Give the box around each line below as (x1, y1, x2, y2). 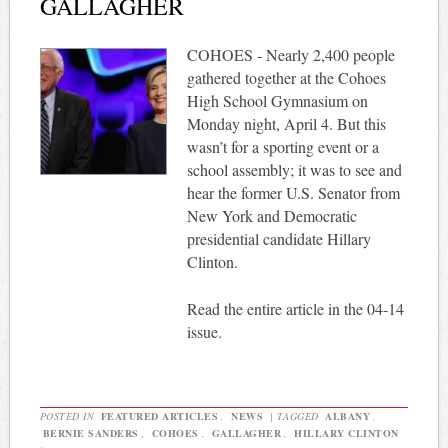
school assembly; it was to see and (186, 158, 402, 180)
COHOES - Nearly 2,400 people (186, 43, 395, 65)
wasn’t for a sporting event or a (186, 135, 379, 157)
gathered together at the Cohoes (186, 66, 386, 88)
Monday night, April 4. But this (186, 112, 386, 134)
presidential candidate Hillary (186, 227, 371, 249)
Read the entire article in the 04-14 (186, 297, 404, 319)
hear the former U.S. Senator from (186, 181, 400, 203)
